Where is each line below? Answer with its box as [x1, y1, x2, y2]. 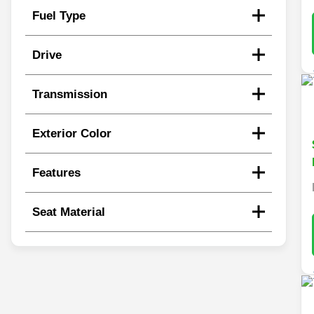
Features [32, 165, 81, 179]
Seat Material [32, 205, 105, 219]
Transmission [32, 87, 107, 101]
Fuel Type [32, 8, 86, 22]
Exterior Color [32, 126, 111, 140]
